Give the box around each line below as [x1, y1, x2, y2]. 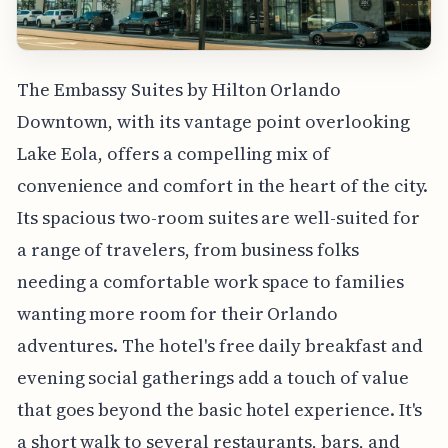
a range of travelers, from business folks [16, 236, 359, 262]
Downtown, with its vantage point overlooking [16, 108, 410, 134]
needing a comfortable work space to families [16, 268, 404, 294]
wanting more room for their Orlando [16, 300, 339, 326]
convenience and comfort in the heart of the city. [16, 172, 429, 198]
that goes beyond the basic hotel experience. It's [16, 396, 423, 422]
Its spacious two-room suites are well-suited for [16, 204, 420, 230]
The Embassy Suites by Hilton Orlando [16, 76, 342, 102]
